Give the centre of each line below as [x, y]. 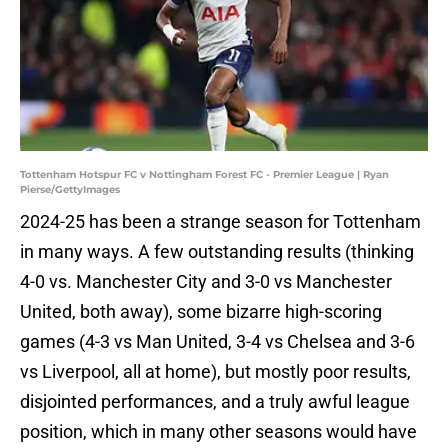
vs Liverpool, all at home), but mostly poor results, [215, 372]
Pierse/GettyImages [70, 190]
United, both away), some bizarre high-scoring [201, 312]
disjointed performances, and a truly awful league [215, 402]
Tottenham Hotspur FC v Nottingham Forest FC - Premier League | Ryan [204, 175]
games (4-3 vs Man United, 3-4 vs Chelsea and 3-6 [217, 342]
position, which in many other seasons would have [218, 432]
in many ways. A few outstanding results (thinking [217, 252]
